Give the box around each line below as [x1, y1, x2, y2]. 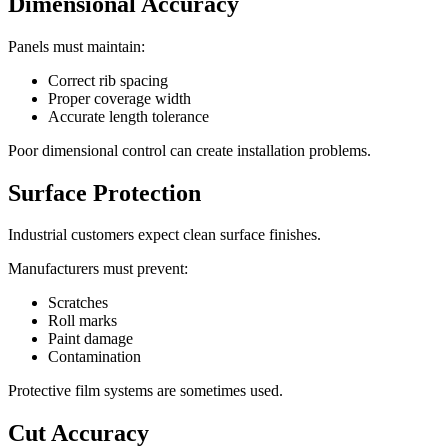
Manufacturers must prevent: [8, 260, 188, 278]
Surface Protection [8, 179, 201, 206]
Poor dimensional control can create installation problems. [8, 141, 371, 159]
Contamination [48, 348, 141, 366]
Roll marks [48, 312, 117, 330]
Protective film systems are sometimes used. [8, 382, 283, 400]
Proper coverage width [48, 89, 191, 107]
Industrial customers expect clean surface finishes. [8, 226, 321, 244]
